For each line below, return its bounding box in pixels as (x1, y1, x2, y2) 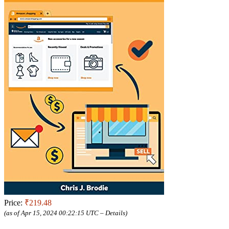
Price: (4, 198, 25, 208)
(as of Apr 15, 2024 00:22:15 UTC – (4, 209, 105, 217)
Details (105, 209, 125, 217)
